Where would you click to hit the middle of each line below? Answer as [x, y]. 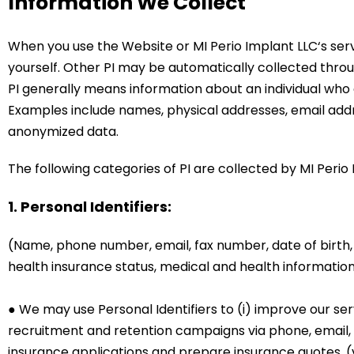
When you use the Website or [100, 47]
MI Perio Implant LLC [255, 47]
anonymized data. [63, 132]
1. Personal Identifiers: [90, 207]
